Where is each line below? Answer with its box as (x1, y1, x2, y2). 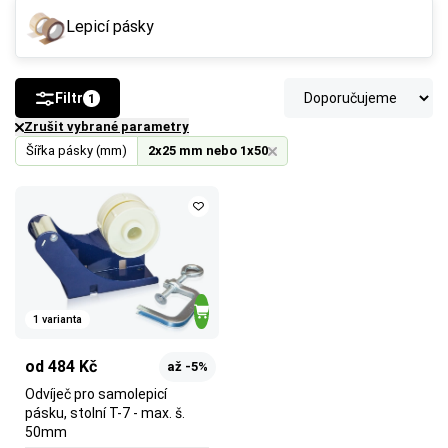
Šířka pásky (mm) (26, 143, 127, 158)
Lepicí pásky (66, 17, 154, 36)
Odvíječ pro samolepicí (25, 386, 167, 402)
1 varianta (33, 312, 82, 326)
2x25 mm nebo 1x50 (148, 143, 268, 158)
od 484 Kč (25, 357, 97, 376)
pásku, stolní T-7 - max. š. (25, 405, 185, 421)
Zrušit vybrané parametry (24, 119, 189, 134)
